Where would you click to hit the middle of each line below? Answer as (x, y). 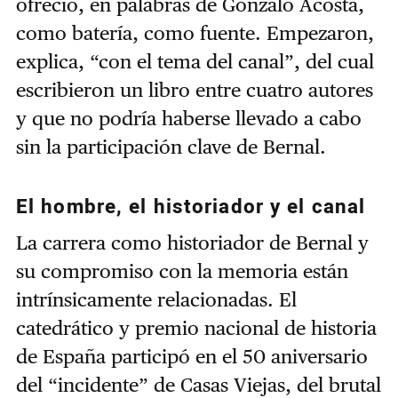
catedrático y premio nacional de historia (196, 327)
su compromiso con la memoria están (182, 271)
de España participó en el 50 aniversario (191, 356)
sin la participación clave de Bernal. (171, 147)
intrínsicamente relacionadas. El (156, 299)
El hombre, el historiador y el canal (191, 207)
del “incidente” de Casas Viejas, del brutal (198, 384)
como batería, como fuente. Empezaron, (195, 33)
